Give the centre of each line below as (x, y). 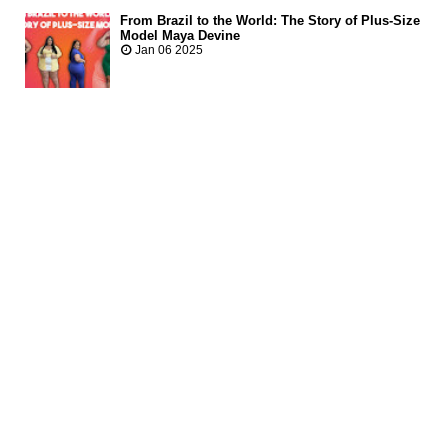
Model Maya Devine (180, 36)
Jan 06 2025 (167, 50)
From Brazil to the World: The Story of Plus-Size (270, 21)
